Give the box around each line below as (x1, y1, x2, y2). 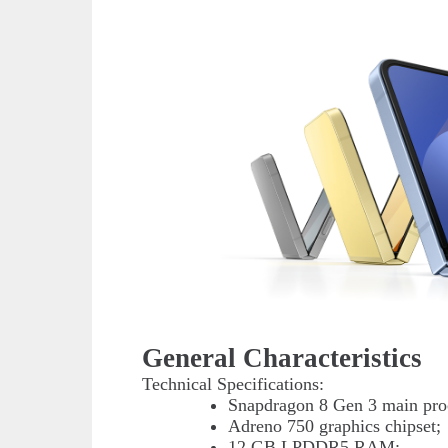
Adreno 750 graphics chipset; (228, 415, 441, 436)
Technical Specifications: (142, 373, 325, 394)
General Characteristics (142, 342, 423, 373)
